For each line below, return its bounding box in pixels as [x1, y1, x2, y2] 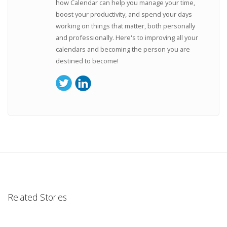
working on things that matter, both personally [56, 21, 196, 31]
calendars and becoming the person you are [56, 45, 191, 54]
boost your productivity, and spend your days [56, 10, 193, 19]
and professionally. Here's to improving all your [56, 33, 199, 43]
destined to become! [56, 56, 119, 66]
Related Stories [8, 191, 67, 203]
